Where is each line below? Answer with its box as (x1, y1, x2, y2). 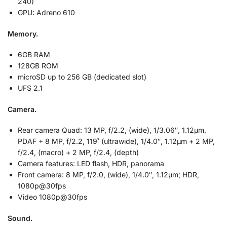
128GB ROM (18, 61, 58, 70)
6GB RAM (18, 50, 50, 59)
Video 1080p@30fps (18, 193, 87, 202)
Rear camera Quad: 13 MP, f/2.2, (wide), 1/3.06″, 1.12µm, (18, 126, 206, 135)
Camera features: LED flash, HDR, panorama (18, 159, 164, 168)
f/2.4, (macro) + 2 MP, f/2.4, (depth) (18, 148, 139, 157)
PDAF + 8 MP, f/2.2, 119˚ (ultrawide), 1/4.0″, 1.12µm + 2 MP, (18, 137, 215, 146)
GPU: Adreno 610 (18, 8, 75, 17)
